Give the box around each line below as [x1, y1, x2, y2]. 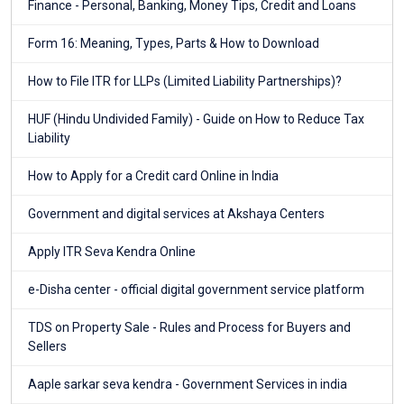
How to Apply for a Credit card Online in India [28, 169, 279, 184]
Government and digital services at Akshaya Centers [28, 207, 325, 222]
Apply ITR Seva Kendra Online [28, 244, 196, 260]
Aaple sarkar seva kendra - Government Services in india [28, 377, 347, 392]
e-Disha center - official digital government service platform [28, 282, 364, 298]
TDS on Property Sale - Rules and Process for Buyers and [28, 320, 351, 335]
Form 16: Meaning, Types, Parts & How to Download [28, 36, 319, 51]
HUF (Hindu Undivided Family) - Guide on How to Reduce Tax [28, 112, 364, 127]
